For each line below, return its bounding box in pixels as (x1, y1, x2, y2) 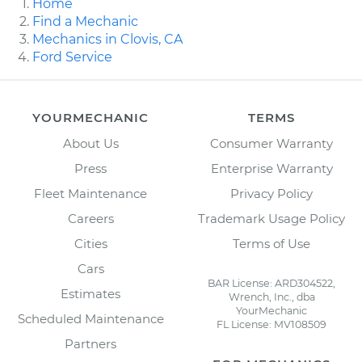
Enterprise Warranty (210, 160, 333, 176)
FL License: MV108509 (217, 318, 326, 330)
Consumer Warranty (210, 135, 333, 151)
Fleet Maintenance (34, 185, 147, 201)
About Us (62, 135, 119, 151)
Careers (67, 210, 114, 226)
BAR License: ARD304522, (208, 276, 335, 289)
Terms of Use (233, 235, 310, 251)
